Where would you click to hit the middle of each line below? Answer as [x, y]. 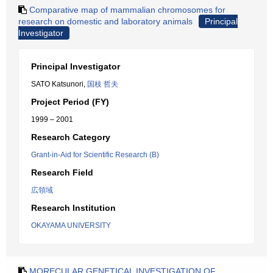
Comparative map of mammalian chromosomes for [127, 10]
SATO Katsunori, [59, 84]
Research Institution [73, 208]
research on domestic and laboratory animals [105, 21]
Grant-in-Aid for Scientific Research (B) [95, 155]
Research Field [62, 172]
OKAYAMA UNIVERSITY [71, 225]
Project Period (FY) [70, 102]
